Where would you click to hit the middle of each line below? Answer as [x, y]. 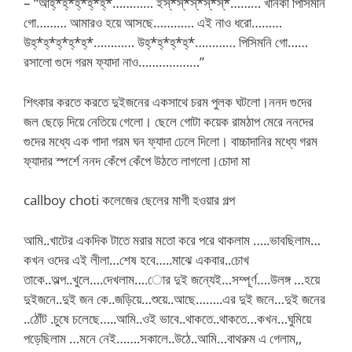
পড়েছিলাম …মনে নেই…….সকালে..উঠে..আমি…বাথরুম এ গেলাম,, [163, 338]
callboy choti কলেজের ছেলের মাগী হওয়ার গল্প [129, 200]
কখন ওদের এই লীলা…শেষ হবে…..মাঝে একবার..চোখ [136, 259]
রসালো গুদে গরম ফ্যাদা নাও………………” [114, 62]
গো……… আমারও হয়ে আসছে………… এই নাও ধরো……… [153, 22]
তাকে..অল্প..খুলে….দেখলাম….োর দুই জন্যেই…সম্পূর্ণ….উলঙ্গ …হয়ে [172, 279]
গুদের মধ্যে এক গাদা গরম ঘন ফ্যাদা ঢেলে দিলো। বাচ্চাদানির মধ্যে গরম [170, 141]
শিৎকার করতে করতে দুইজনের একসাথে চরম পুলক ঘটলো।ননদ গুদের [168, 101]
